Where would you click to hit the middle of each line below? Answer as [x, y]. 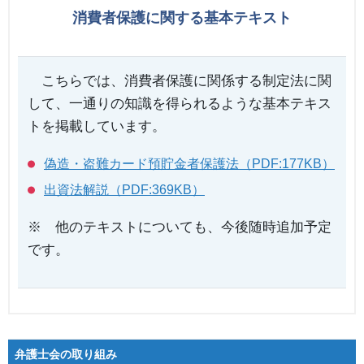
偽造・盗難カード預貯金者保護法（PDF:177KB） [189, 163]
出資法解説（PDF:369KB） [124, 189]
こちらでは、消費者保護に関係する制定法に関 [180, 80]
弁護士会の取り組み [66, 354]
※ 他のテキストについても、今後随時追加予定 [180, 227]
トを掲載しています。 [97, 126]
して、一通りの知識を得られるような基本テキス [180, 103]
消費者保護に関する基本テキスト [182, 17]
